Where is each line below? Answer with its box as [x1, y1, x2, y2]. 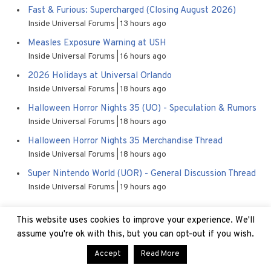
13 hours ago [120, 18, 166, 29]
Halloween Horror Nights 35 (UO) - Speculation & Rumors [28, 102, 256, 114]
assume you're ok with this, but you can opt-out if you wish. [17, 229, 254, 241]
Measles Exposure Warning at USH [28, 37, 166, 49]
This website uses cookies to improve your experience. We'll [16, 215, 255, 227]
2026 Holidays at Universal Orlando [28, 70, 172, 82]
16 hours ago [120, 51, 166, 62]
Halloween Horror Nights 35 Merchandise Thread [28, 135, 223, 147]
